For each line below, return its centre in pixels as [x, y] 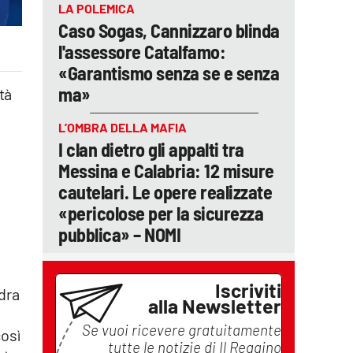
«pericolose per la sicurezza [161, 213]
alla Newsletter [215, 306]
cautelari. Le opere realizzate [165, 192]
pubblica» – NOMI [119, 234]
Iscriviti [248, 290]
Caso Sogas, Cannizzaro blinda [169, 30]
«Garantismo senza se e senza [169, 73]
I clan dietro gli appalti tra [151, 149]
